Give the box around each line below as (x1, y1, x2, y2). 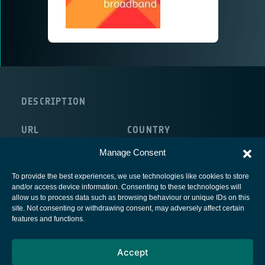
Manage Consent (99, 147, 166, 157)
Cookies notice (105, 247, 160, 258)
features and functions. (12, 215, 85, 223)
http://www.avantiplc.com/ (21, 138, 127, 149)
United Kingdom (127, 138, 195, 149)
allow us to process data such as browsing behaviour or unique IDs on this (12, 193, 250, 202)
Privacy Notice (105, 228, 160, 240)
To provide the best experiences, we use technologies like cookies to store (12, 172, 249, 180)
